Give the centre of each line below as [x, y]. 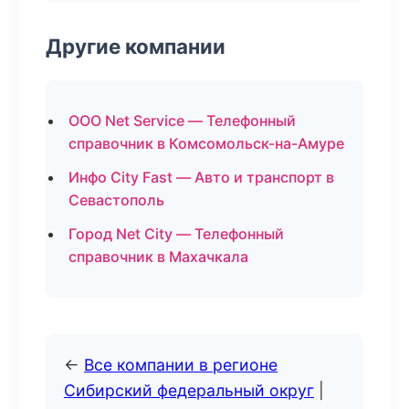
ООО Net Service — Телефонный [182, 121]
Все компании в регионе [181, 365]
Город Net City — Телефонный [176, 234]
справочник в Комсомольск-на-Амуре [206, 143]
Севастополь [116, 200]
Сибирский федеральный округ [189, 390]
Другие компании [136, 46]
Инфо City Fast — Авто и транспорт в [201, 177]
